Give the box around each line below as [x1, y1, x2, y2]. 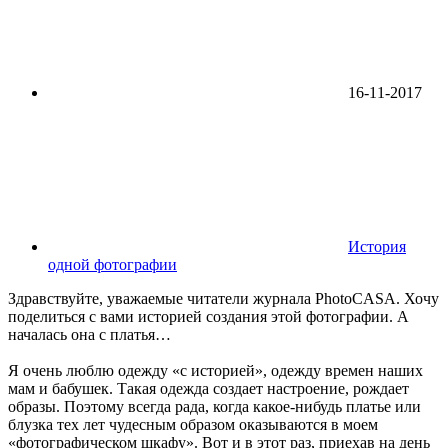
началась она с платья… [8, 326, 171, 344]
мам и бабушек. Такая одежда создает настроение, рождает [8, 380, 409, 398]
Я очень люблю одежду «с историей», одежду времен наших [8, 362, 423, 380]
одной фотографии [48, 256, 177, 274]
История [348, 238, 406, 256]
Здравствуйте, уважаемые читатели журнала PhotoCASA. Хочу [8, 290, 439, 308]
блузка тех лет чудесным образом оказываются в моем [8, 416, 378, 434]
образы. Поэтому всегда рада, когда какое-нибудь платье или [8, 398, 421, 416]
